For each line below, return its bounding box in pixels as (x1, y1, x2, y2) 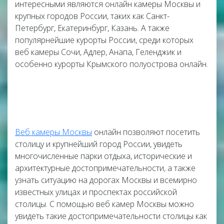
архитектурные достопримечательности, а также (15, 162, 195, 173)
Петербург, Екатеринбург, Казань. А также (15, 22, 169, 33)
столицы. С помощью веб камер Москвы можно (15, 198, 194, 209)
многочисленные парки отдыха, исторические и (15, 150, 192, 161)
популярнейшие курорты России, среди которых (15, 34, 193, 45)
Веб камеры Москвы (15, 126, 92, 137)
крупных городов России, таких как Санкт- (15, 10, 169, 21)
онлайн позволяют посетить (92, 126, 200, 137)
